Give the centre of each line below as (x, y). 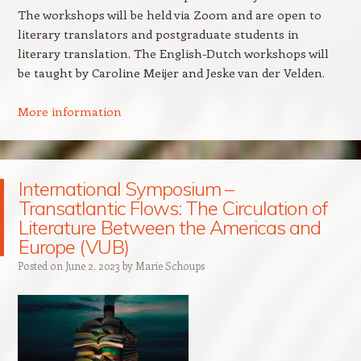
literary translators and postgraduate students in (158, 33)
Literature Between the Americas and (170, 227)
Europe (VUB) (74, 246)
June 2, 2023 (92, 265)
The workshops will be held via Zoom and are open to (169, 14)
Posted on (41, 265)
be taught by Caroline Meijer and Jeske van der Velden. (171, 72)
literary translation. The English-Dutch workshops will (173, 53)
